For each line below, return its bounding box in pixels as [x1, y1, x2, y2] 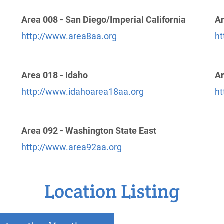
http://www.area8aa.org [21, 31, 117, 41]
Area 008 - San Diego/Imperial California [21, 14, 186, 25]
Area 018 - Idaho [21, 70, 88, 80]
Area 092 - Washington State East [21, 125, 157, 136]
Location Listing [44, 179, 180, 203]
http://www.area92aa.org [21, 142, 122, 152]
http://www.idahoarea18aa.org [21, 86, 144, 97]
